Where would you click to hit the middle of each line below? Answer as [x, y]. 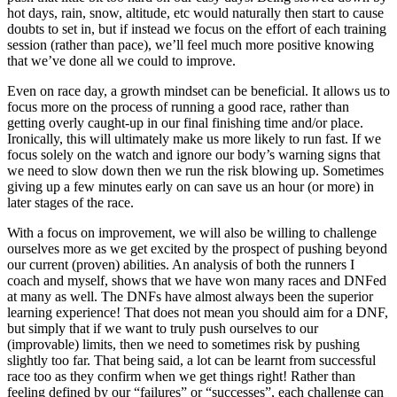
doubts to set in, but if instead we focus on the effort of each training [197, 28]
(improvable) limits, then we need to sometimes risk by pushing [183, 344]
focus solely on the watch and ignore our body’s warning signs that [194, 154]
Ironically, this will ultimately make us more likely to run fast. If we [194, 138]
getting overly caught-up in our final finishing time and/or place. [185, 122]
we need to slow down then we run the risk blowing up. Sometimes [195, 170]
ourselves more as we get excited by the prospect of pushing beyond [197, 248]
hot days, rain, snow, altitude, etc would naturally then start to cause [195, 12]
